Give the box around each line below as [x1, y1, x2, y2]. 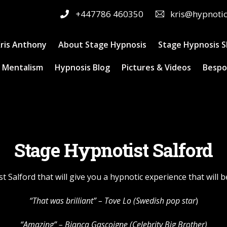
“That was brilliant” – [29, 195, 104, 206]
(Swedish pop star [131, 195, 196, 206]
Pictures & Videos [122, 62, 192, 73]
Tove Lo [104, 195, 131, 206]
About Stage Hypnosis [58, 39, 147, 51]
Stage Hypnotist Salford [14, 137, 213, 162]
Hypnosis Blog [54, 62, 110, 73]
